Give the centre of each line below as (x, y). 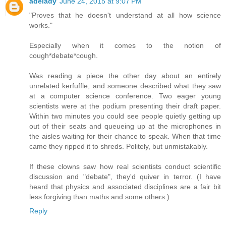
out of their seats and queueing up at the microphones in (125, 126)
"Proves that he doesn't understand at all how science (125, 15)
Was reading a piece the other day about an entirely (125, 75)
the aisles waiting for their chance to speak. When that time (125, 136)
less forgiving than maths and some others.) (99, 196)
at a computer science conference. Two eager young (125, 96)
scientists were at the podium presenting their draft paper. (125, 106)
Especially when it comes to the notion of (125, 45)
